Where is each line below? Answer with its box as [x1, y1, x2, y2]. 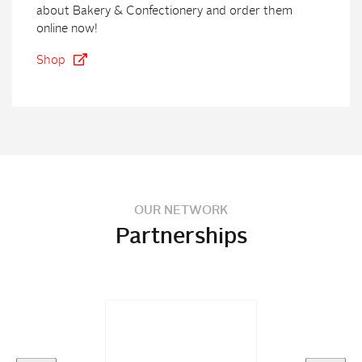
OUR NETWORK [134, 204, 228, 217]
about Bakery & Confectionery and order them [36, 5, 293, 18]
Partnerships [115, 225, 247, 248]
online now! [36, 23, 98, 36]
